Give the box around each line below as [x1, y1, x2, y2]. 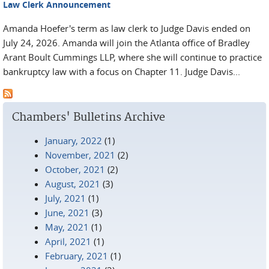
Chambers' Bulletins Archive [12, 110, 165, 124]
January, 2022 [45, 134, 102, 147]
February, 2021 [45, 250, 108, 262]
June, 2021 [45, 207, 89, 219]
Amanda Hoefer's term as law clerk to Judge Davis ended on [3, 22, 250, 34]
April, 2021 [45, 235, 91, 247]
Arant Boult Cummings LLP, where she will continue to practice [3, 51, 262, 63]
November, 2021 [45, 149, 115, 161]
